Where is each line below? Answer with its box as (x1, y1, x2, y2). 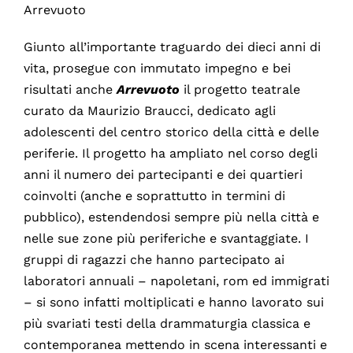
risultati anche (23, 81, 117, 97)
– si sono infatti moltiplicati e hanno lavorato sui (23, 294, 324, 310)
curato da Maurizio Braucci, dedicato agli (23, 102, 276, 118)
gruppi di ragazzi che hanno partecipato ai (23, 251, 284, 267)
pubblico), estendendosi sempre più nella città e (23, 209, 319, 225)
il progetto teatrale (179, 81, 300, 97)
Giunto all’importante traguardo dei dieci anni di (23, 39, 321, 54)
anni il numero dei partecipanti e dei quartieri (23, 166, 303, 182)
